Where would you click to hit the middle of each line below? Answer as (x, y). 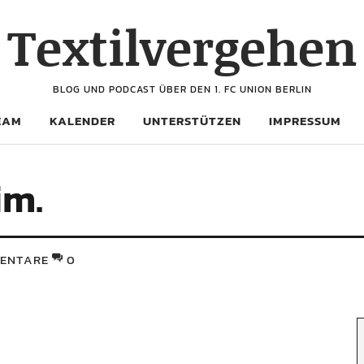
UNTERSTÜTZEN (192, 121)
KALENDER (82, 121)
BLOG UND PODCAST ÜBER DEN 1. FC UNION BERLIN (182, 89)
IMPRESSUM (305, 121)
